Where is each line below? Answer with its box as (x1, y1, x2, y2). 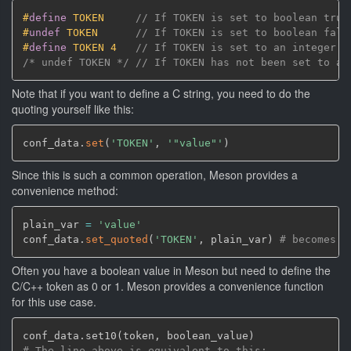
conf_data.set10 (23, 330, 117, 342)
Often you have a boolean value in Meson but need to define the (12, 262, 331, 278)
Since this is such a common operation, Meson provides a (12, 166, 298, 183)
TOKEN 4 (67, 41, 136, 53)
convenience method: (12, 182, 118, 198)
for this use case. (12, 294, 96, 309)
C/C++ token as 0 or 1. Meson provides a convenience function (12, 278, 324, 294)
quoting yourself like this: (12, 101, 134, 117)
